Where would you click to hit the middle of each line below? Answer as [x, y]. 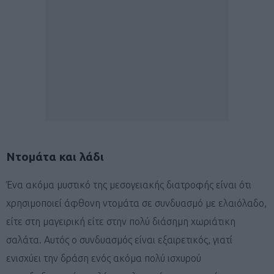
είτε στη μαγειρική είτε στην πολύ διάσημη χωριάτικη [121, 221]
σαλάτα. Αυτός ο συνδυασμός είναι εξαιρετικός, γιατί [119, 239]
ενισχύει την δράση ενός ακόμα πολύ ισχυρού [104, 258]
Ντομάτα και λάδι [55, 156]
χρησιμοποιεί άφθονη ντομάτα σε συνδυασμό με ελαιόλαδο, [136, 203]
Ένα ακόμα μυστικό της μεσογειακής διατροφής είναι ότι [129, 184]
